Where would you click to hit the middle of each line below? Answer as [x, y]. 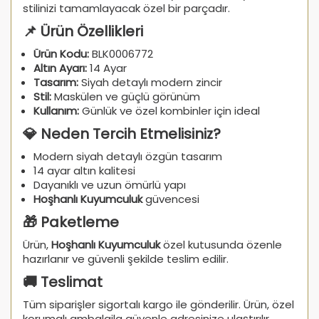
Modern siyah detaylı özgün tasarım [128, 157]
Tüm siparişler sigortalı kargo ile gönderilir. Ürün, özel [158, 305]
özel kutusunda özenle [221, 245]
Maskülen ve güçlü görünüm [126, 97]
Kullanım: [56, 111]
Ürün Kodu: [61, 54]
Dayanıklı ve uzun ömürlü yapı [110, 185]
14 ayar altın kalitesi [84, 171]
